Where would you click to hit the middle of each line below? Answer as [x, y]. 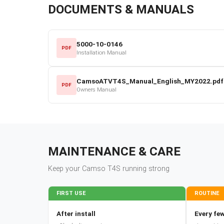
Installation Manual [101, 52]
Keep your [65, 168]
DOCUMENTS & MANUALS [121, 9]
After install [76, 213]
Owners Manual [96, 89]
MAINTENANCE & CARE [114, 151]
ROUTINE [207, 193]
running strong [145, 168]
